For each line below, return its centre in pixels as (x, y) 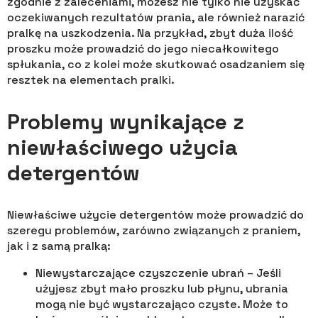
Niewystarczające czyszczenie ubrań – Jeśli (158, 273)
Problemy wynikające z (126, 122)
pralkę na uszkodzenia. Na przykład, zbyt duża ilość (150, 33)
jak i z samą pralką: (59, 246)
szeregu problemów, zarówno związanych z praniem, (154, 230)
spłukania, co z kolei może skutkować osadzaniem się (156, 64)
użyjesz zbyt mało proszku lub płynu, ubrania (162, 289)
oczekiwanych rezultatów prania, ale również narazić (156, 17)
